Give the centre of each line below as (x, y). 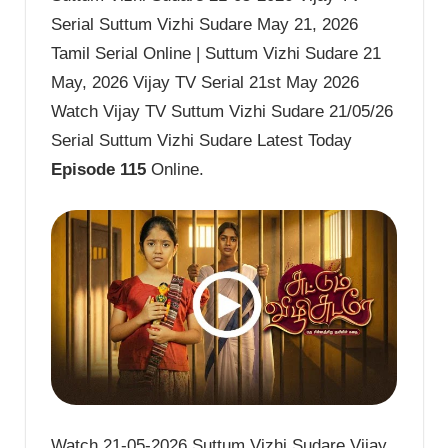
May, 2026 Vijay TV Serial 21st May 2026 (205, 83)
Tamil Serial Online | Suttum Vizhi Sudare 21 (216, 54)
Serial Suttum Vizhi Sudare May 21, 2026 (204, 25)
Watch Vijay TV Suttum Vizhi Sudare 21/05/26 (222, 112)
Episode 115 (98, 170)
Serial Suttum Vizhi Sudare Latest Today (201, 141)
